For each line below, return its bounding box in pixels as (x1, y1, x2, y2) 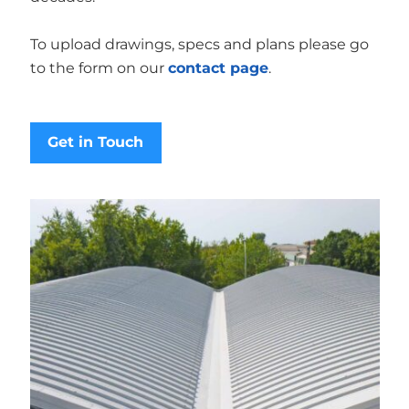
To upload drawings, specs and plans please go (29, 36, 369, 53)
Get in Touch (47, 133, 143, 152)
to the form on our (29, 59, 168, 77)
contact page (167, 59, 268, 77)
